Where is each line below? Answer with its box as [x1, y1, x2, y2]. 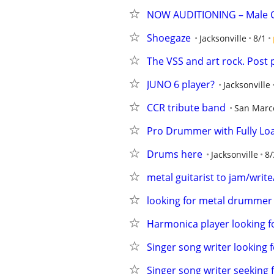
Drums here [147, 147, 202, 161]
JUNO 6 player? [147, 78, 215, 91]
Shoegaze [147, 31, 191, 45]
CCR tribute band [147, 101, 226, 114]
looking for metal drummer [147, 194, 272, 207]
